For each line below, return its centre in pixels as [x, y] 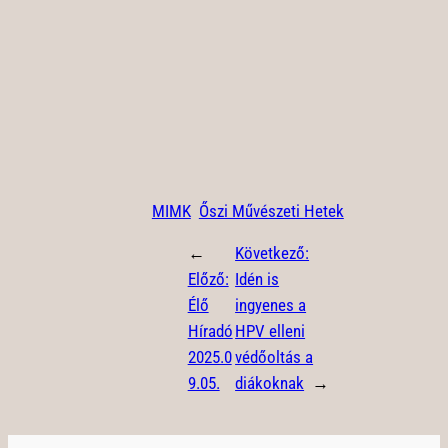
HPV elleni [270, 331]
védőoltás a [274, 357]
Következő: [272, 253]
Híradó [210, 331]
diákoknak [270, 383]
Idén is [257, 279]
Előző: [208, 279]
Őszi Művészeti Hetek [271, 211]
